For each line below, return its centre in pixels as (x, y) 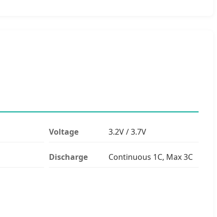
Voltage (63, 132)
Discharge (68, 157)
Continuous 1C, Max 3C (151, 157)
